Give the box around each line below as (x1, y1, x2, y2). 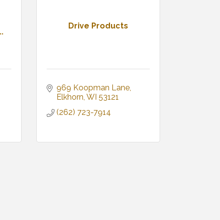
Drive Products (68, 21, 128, 31)
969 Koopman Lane (56, 83, 130, 93)
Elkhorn (56, 92, 83, 102)
